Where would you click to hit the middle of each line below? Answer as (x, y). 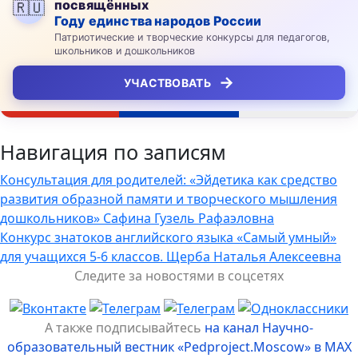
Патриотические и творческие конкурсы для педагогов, (192, 37)
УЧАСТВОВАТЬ (167, 82)
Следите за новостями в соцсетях (179, 275)
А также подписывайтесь (125, 328)
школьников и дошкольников (125, 50)
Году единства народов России (158, 20)
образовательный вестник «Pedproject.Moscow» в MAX (179, 347)
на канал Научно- (259, 328)
